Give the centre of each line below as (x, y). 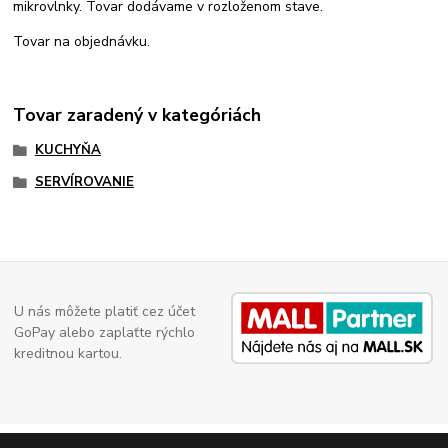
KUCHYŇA (67, 150)
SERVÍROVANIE (84, 182)
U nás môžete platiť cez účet (105, 312)
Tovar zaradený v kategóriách (137, 115)
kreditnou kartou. (68, 354)
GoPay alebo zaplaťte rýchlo (105, 333)
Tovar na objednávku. (82, 41)
